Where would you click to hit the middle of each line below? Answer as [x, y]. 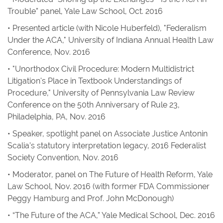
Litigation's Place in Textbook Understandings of [95, 81]
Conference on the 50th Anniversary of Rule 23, [94, 105]
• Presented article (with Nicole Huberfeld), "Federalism [107, 28]
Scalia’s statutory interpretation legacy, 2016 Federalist [107, 146]
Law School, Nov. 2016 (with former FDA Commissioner [109, 186]
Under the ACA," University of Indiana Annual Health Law [111, 40]
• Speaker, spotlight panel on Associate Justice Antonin [108, 134]
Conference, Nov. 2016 [49, 52]
